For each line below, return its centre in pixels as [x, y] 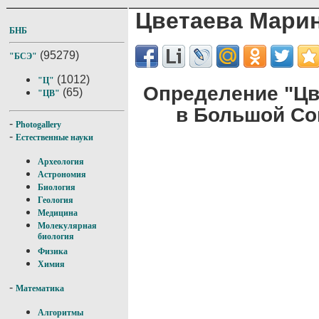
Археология [61, 162]
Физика [53, 251]
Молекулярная [67, 226]
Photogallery [38, 125]
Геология [56, 200]
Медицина [58, 213]
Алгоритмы [61, 313]
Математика [40, 288]
